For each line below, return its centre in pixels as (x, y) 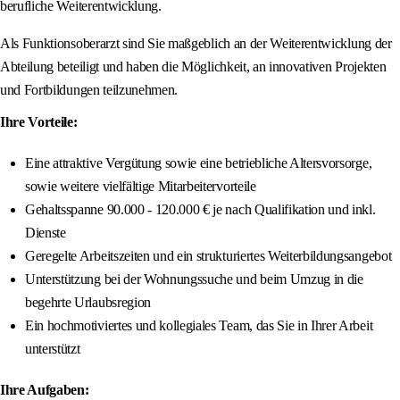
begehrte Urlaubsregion (88, 303)
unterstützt (53, 349)
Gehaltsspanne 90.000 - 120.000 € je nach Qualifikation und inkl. (200, 210)
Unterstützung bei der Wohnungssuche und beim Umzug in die (194, 279)
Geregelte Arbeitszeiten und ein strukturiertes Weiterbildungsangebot (208, 256)
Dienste (46, 233)
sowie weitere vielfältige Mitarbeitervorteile (141, 187)
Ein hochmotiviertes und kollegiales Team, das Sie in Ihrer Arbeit (199, 326)
